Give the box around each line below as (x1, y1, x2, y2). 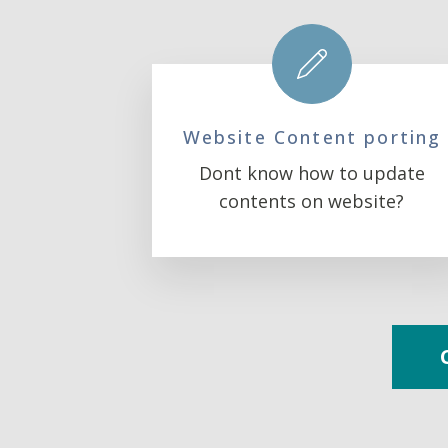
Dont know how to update (198, 161, 425, 185)
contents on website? (219, 189, 405, 213)
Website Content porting (182, 125, 442, 149)
